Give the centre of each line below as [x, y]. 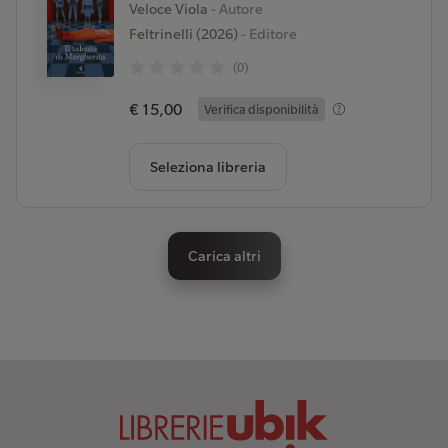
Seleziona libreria [207, 167]
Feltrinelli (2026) [183, 34]
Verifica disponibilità [261, 109]
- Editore [267, 34]
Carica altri [224, 256]
